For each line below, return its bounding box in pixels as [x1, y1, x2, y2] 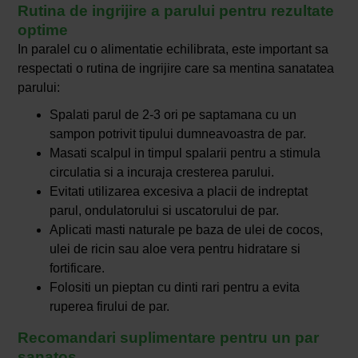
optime [17, 21, 68, 38]
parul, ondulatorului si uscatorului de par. [49, 203, 279, 217]
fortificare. [49, 261, 105, 275]
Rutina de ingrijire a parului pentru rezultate [17, 2, 334, 19]
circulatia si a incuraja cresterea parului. [49, 165, 274, 179]
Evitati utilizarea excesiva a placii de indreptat [49, 184, 308, 198]
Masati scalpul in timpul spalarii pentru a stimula [49, 145, 320, 160]
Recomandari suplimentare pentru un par [17, 328, 319, 346]
